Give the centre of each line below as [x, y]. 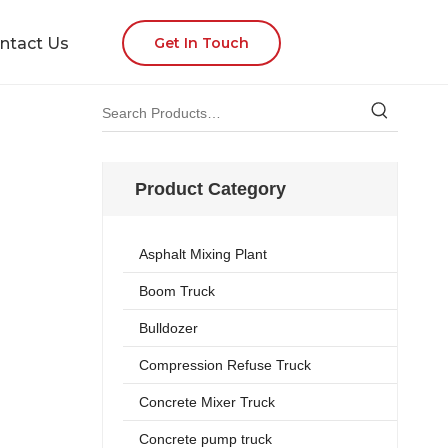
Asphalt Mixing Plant [203, 254]
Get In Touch [201, 43]
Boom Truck [177, 291]
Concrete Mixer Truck [207, 402]
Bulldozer [168, 328]
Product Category [210, 189]
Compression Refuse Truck [225, 365]
